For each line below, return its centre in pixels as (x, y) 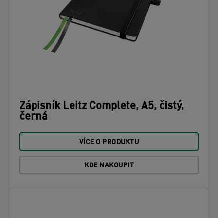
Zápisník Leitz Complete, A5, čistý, (102, 106)
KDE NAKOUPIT (109, 166)
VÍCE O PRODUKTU (109, 142)
